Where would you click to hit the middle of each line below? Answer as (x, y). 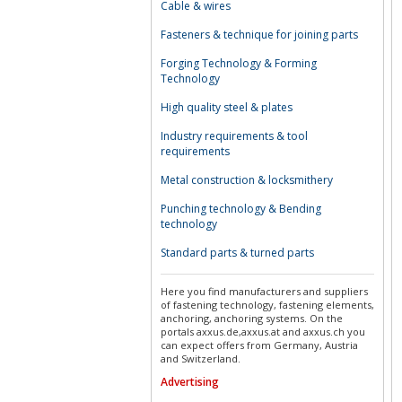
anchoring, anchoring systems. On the (252, 318)
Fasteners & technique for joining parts (259, 35)
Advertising (190, 382)
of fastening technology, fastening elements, (267, 305)
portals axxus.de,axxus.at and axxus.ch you (263, 332)
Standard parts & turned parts (237, 253)
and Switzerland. (201, 358)
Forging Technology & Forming (239, 63)
